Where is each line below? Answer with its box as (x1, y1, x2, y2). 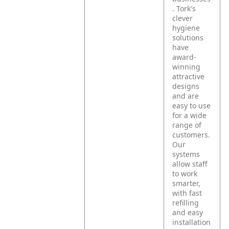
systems (172, 149, 200, 159)
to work (172, 169, 198, 178)
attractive (172, 72, 205, 81)
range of (172, 120, 202, 130)
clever (172, 13, 193, 23)
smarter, (172, 178, 201, 188)
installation (172, 217, 211, 227)
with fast (172, 188, 202, 198)
